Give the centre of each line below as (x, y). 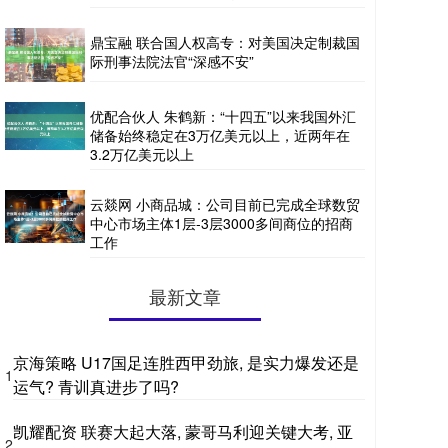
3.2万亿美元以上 (142, 153)
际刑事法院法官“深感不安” (172, 61)
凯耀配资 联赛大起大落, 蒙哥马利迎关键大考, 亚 (183, 431)
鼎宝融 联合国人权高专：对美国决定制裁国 (225, 42)
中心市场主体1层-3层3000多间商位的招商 (221, 222)
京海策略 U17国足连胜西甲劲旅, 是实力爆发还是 (186, 362)
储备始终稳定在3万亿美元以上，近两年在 (220, 134)
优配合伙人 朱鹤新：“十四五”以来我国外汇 (223, 115)
